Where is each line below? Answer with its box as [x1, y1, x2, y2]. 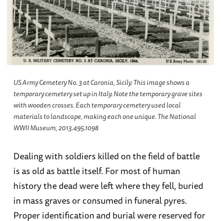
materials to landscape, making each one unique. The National [13, 110, 196, 122]
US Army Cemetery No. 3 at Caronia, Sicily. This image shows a [13, 76, 189, 88]
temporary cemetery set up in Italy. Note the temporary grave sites [13, 88, 202, 99]
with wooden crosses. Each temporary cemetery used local [13, 99, 181, 110]
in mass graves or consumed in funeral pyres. [13, 193, 187, 207]
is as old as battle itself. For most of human [13, 163, 180, 178]
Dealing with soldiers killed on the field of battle [13, 148, 200, 163]
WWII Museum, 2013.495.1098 [13, 122, 98, 133]
